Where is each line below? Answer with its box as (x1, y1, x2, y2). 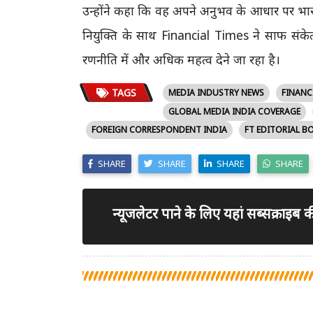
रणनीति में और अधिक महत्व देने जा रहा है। (82, 51, 280, 68)
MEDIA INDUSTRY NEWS (168, 87, 264, 99)
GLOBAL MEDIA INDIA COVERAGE (168, 105, 300, 117)
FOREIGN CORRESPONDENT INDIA (92, 124, 227, 136)
